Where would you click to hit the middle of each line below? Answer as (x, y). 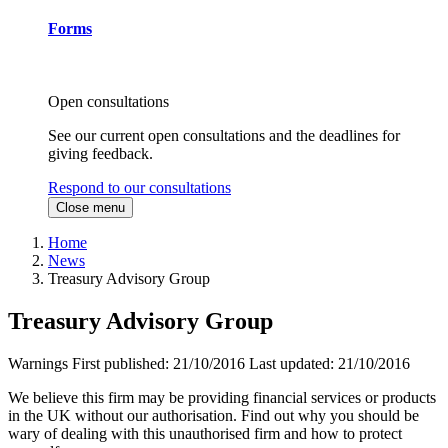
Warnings (38, 364)
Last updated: (293, 364)
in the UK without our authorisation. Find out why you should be (213, 416)
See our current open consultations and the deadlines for (224, 136)
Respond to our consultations (139, 188)
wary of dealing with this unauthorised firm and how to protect (205, 434)
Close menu (90, 208)
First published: (122, 364)
